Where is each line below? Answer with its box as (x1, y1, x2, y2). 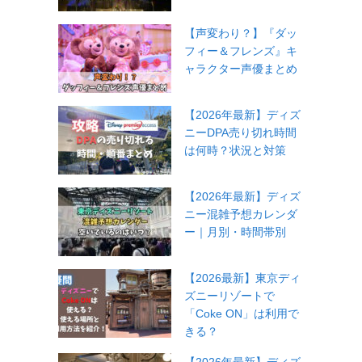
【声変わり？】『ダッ (184, 27, 297, 40)
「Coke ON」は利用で (184, 307, 299, 320)
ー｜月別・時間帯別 (184, 225, 286, 238)
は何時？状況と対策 (184, 144, 286, 157)
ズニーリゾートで (184, 289, 275, 302)
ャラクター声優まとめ (184, 62, 297, 75)
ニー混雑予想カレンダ (184, 208, 297, 221)
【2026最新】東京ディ (184, 271, 301, 284)
